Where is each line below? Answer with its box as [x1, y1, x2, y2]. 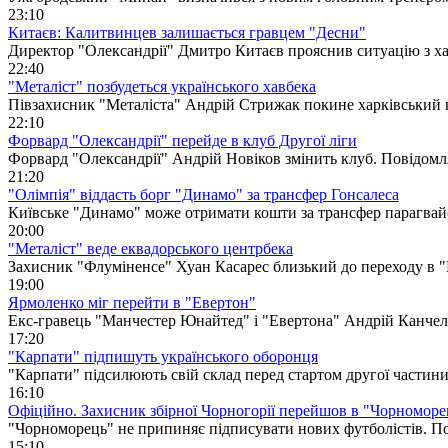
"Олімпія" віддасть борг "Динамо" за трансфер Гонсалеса [8, 185, 399, 203]
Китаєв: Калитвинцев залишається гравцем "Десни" [8, 23, 366, 41]
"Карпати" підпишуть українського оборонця [8, 347, 318, 365]
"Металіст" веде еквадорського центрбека [8, 239, 293, 257]
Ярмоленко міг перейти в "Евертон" [8, 293, 256, 311]
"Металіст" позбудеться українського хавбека [8, 77, 316, 95]
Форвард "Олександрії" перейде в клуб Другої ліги [8, 131, 357, 149]
